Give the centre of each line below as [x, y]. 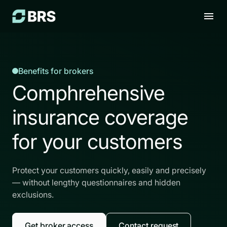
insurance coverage [100, 117]
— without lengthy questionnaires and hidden [96, 182]
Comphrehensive [88, 93]
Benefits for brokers [56, 71]
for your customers [97, 142]
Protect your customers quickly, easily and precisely [109, 170]
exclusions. [33, 195]
